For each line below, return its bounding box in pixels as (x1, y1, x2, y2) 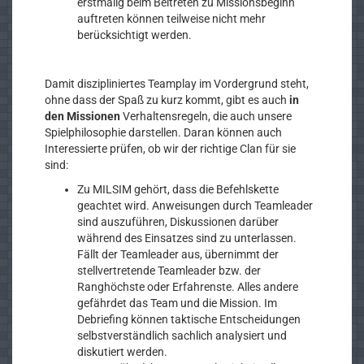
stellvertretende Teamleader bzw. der (77, 264, 261, 277)
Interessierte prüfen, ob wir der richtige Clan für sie (45, 142, 296, 155)
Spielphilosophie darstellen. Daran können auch (45, 126, 282, 139)
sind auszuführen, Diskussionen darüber (77, 215, 279, 228)
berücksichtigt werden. (77, 28, 192, 41)
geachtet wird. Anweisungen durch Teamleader (77, 199, 313, 212)
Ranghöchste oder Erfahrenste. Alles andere (77, 280, 298, 293)
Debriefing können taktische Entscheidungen (77, 313, 301, 326)
